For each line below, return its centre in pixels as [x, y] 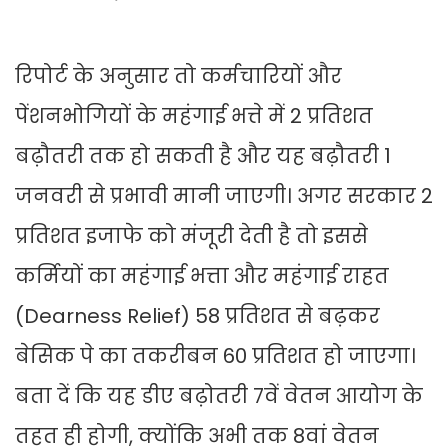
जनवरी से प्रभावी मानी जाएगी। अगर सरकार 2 [224, 196]
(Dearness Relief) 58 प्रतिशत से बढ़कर [197, 316]
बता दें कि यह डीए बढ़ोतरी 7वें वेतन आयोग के [219, 396]
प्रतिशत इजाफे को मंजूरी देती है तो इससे [191, 236]
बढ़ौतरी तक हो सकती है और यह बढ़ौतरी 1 [203, 156]
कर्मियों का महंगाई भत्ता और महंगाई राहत [202, 276]
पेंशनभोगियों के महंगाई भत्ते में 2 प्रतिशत [194, 116]
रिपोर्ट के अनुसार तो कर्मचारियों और [178, 76]
